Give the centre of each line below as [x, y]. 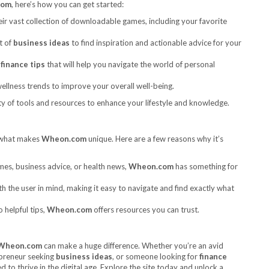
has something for [206, 166]
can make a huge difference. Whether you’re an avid [133, 246]
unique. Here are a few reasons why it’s [155, 139]
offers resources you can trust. [146, 210]
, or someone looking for [156, 256]
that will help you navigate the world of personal [130, 64]
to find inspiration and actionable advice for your [156, 43]
